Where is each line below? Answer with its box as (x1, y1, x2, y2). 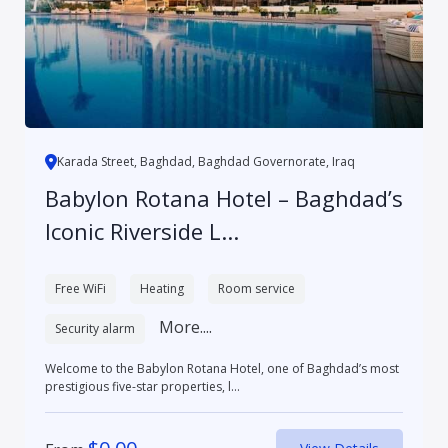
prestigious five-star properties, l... (44, 377, 240, 395)
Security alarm (54, 319, 135, 337)
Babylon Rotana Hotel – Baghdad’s (44, 182, 403, 213)
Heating (139, 279, 184, 297)
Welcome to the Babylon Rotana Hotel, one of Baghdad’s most (44, 359, 399, 377)
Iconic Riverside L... (44, 215, 239, 246)
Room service (217, 279, 295, 297)
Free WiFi (54, 279, 106, 297)
